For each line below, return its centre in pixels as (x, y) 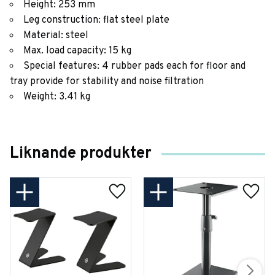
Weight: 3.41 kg (57, 97)
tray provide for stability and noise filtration (107, 82)
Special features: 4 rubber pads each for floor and (134, 67)
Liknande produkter (81, 154)
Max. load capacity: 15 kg (77, 51)
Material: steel (56, 36)
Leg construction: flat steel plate (96, 21)
